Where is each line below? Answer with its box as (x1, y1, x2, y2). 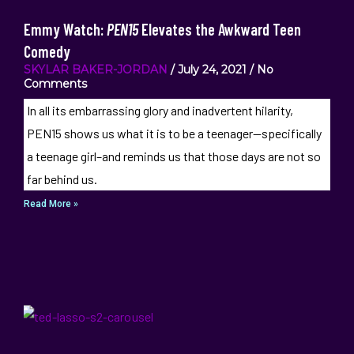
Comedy (24, 42, 70, 61)
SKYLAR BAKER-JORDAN (24, 62, 168, 77)
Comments (24, 77, 87, 91)
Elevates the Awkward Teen (138, 20, 301, 39)
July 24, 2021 (175, 62, 250, 77)
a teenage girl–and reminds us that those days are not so (26, 149, 321, 164)
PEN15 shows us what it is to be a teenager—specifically (26, 126, 322, 141)
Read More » (24, 198, 78, 209)
